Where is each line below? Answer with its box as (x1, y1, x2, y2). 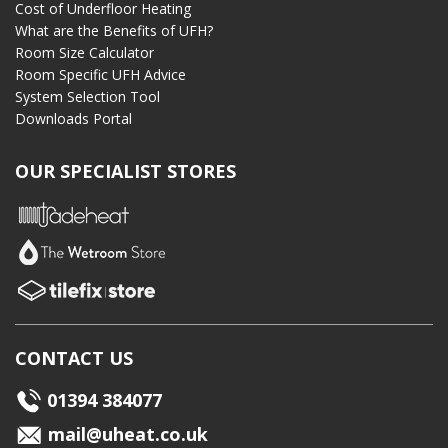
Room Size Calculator (15, 43, 154, 63)
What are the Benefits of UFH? (15, 21, 213, 41)
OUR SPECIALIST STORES (15, 159, 236, 184)
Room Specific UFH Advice (15, 65, 186, 85)
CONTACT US (15, 346, 133, 371)
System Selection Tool (15, 87, 160, 107)
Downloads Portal (15, 109, 132, 129)
